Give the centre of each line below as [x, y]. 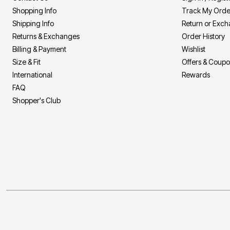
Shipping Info [33, 24]
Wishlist [194, 49]
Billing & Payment [39, 49]
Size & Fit [26, 62]
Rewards [196, 75]
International [32, 75]
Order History [203, 36]
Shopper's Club [36, 101]
